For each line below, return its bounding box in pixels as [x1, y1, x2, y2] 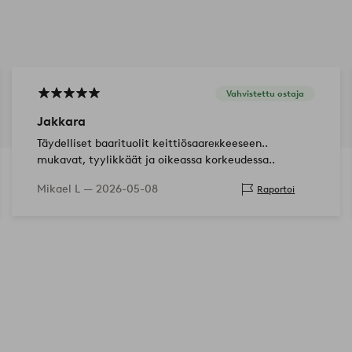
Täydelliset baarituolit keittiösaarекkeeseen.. [36, 136, 268, 150]
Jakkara [36, 113, 86, 129]
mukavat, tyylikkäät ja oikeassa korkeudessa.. [36, 152, 275, 167]
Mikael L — [36, 181, 96, 196]
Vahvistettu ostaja [226, 88, 305, 100]
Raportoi [257, 183, 295, 196]
